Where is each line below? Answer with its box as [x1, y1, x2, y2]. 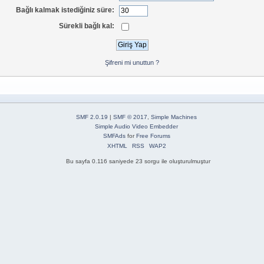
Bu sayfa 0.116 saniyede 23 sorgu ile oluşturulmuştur [65, 158, 210, 165]
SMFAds [103, 133, 126, 140]
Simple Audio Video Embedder [95, 123, 178, 130]
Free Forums [136, 133, 170, 140]
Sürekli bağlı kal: [59, 21, 115, 30]
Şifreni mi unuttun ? [105, 58, 159, 66]
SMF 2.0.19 [76, 114, 108, 121]
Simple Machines [151, 114, 197, 121]
